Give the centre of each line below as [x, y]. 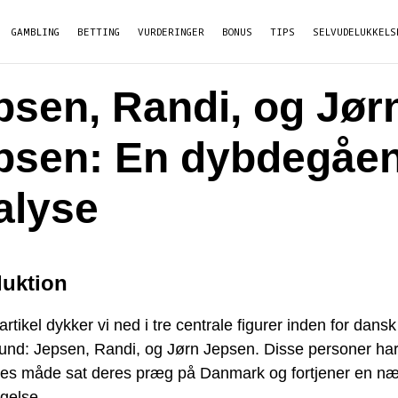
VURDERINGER [171, 32]
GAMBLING [35, 32]
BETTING [98, 32]
